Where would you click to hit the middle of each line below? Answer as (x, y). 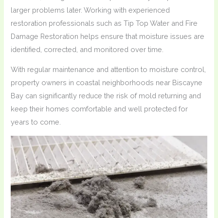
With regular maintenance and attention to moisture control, (109, 70)
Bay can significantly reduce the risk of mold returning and (106, 96)
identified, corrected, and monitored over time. (87, 49)
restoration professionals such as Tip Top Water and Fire (104, 23)
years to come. (36, 122)
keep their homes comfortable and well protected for (100, 109)
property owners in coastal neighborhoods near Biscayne (107, 83)
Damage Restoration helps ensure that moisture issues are (108, 36)
